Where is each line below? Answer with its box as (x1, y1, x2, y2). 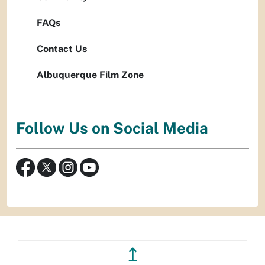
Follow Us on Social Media (16, 119, 208, 138)
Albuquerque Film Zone (37, 69, 144, 80)
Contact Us (37, 43, 87, 54)
